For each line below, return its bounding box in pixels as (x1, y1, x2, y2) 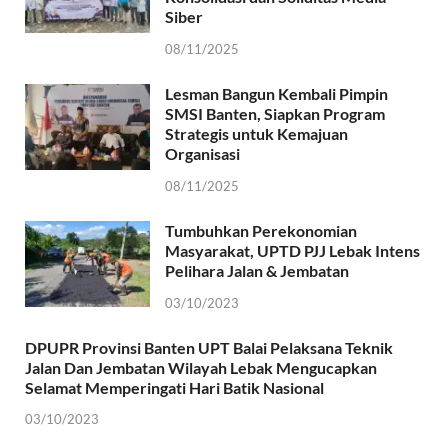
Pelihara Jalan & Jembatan (165, 260, 349, 280)
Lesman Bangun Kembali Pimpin (165, 84, 388, 103)
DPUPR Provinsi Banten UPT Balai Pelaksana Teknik (25, 337, 393, 357)
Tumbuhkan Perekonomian (165, 220, 357, 240)
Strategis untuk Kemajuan (165, 124, 348, 143)
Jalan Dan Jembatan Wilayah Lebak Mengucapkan (25, 357, 377, 377)
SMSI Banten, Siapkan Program (165, 104, 385, 123)
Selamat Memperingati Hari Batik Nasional (25, 377, 324, 397)
